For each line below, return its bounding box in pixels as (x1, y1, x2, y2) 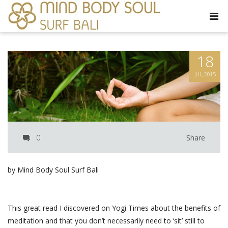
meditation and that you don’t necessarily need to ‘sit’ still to (8, 216, 205, 226)
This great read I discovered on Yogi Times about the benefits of (8, 203, 220, 213)
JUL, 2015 (194, 70, 216, 78)
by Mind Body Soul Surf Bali (8, 165, 99, 175)
